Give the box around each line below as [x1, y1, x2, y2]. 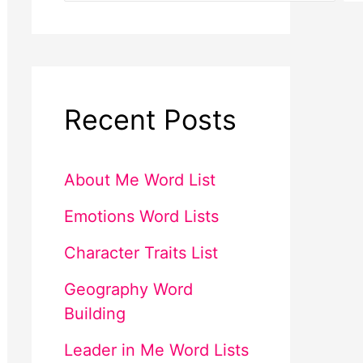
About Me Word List [63, 170, 216, 190]
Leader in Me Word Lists [63, 340, 249, 360]
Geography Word [63, 280, 193, 299]
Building [63, 304, 126, 323]
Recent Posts [63, 103, 237, 136]
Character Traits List [63, 243, 218, 263]
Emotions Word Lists [63, 207, 219, 226]
